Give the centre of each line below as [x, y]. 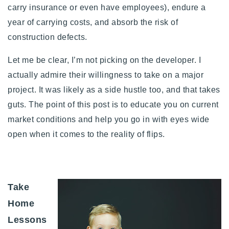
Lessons [27, 220]
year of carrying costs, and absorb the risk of [93, 22]
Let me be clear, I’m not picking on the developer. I [104, 60]
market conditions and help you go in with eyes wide [109, 120]
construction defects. [49, 37]
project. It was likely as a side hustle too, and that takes [114, 90]
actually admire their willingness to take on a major [106, 75]
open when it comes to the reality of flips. [87, 134]
